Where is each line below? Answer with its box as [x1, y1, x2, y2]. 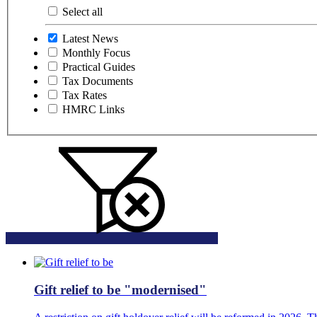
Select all [62, 6, 103, 18]
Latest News [62, 33, 118, 45]
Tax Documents [62, 75, 133, 88]
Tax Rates [62, 89, 107, 102]
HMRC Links [62, 103, 125, 116]
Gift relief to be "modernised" [34, 282, 207, 297]
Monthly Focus [62, 47, 130, 59]
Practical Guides [62, 61, 135, 74]
